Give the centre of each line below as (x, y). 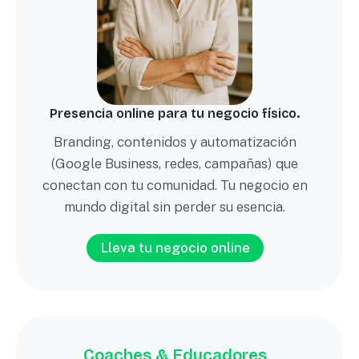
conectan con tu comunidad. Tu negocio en (175, 185)
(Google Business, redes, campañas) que (175, 163)
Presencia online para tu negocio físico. (175, 113)
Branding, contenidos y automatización (175, 141)
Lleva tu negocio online (175, 247)
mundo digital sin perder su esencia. (175, 206)
